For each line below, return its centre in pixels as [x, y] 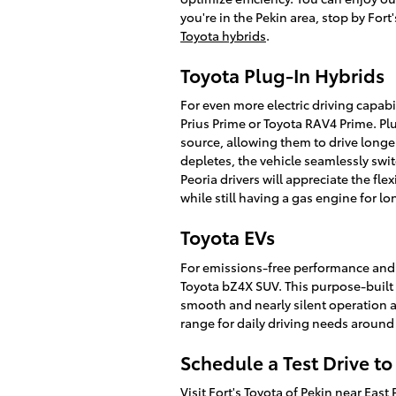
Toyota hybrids [223, 35]
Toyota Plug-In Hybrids [282, 74]
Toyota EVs [228, 236]
